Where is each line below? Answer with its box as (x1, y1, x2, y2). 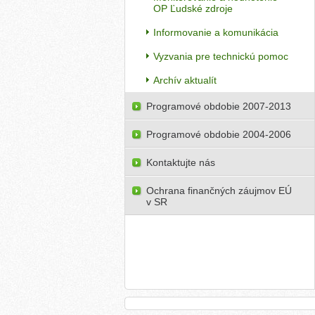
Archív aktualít (153, 75, 217, 86)
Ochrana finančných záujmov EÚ (146, 185, 292, 196)
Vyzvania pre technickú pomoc (153, 51, 288, 62)
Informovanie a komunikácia (153, 27, 278, 38)
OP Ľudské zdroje (153, 3, 233, 14)
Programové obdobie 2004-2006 (146, 129, 291, 140)
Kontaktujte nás (146, 157, 215, 168)
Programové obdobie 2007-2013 (146, 101, 291, 112)
